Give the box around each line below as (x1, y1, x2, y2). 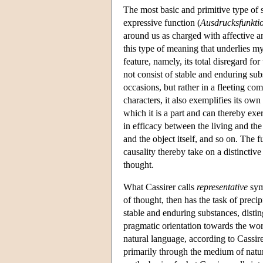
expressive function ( (123, 17, 200, 28)
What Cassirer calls (123, 181, 197, 192)
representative (197, 181, 248, 192)
